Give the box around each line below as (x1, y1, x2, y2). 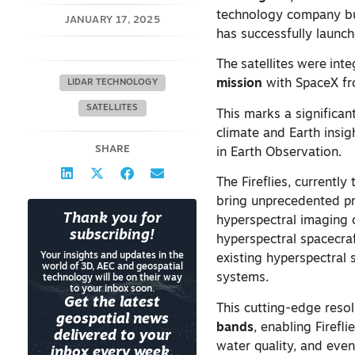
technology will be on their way (42, 273, 182, 283)
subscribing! (70, 228, 155, 243)
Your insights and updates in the (40, 251, 185, 261)
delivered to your (53, 330, 171, 343)
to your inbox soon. (70, 284, 155, 294)
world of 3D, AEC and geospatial (41, 262, 183, 272)
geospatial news (55, 313, 169, 326)
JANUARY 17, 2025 (64, 15, 160, 25)
